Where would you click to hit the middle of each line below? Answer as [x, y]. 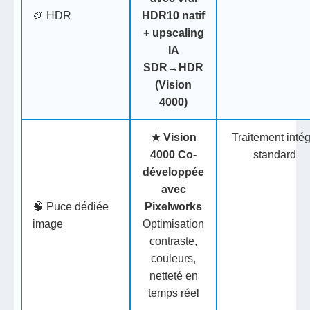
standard [275, 155]
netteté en [173, 276]
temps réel [173, 293]
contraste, [174, 241]
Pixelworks [174, 207]
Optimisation [174, 224]
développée [174, 172]
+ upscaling [173, 33]
